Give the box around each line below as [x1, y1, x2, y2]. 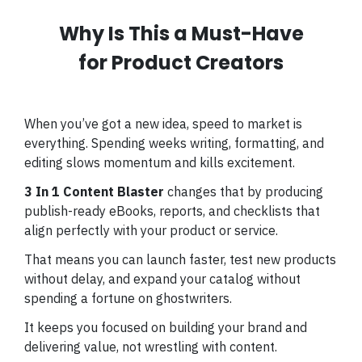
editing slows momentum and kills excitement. [24, 154, 298, 170]
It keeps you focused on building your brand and [24, 319, 307, 335]
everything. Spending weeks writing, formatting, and [24, 135, 324, 151]
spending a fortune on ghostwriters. [24, 290, 235, 306]
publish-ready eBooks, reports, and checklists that [24, 203, 320, 219]
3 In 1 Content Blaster [24, 183, 164, 200]
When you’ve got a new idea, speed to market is [24, 116, 302, 132]
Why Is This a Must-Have [58, 20, 304, 47]
